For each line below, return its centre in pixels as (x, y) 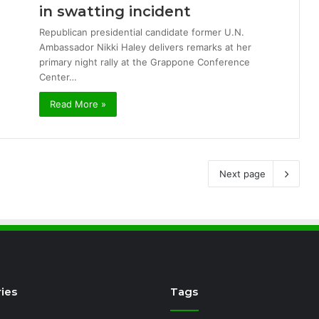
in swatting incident (115, 11)
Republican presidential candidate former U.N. (142, 32)
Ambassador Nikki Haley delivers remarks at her (145, 47)
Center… (58, 77)
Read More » (78, 104)
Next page (242, 174)
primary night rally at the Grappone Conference (145, 62)
